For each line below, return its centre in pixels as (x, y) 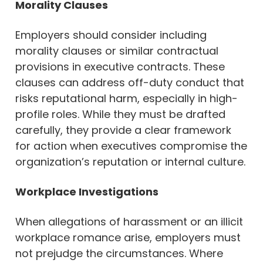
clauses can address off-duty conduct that (130, 82)
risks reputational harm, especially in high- (127, 98)
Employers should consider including (111, 35)
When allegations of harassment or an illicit (129, 221)
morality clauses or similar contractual (117, 50)
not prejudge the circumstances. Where (119, 253)
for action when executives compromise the (131, 146)
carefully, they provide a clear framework (123, 130)
